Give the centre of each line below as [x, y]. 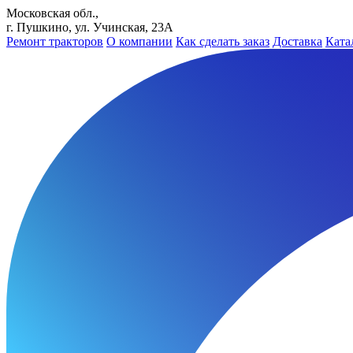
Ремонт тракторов [55, 41]
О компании [139, 41]
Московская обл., [52, 13]
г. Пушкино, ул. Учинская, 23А [90, 27]
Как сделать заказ [223, 41]
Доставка [297, 41]
